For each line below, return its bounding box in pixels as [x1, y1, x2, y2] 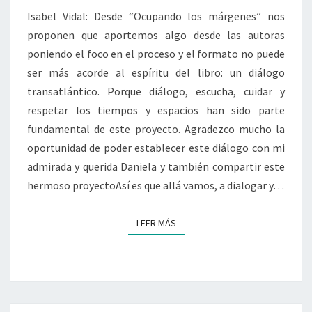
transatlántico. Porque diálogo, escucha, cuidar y [27, 84, 285, 99]
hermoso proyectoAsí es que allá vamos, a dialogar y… [27, 178, 284, 193]
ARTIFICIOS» [155, 62, 231, 77]
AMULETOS [155, 31, 220, 46]
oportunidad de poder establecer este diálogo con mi [27, 141, 285, 155]
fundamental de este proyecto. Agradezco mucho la [27, 122, 285, 136]
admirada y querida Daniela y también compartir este [27, 159, 285, 174]
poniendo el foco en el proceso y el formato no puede [27, 47, 285, 61]
